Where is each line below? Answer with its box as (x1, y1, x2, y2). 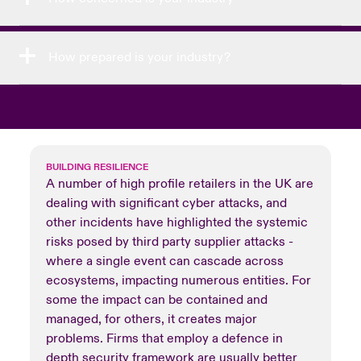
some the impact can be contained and (45, 291, 268, 308)
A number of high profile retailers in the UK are (45, 175, 313, 192)
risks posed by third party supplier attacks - (45, 233, 293, 250)
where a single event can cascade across (45, 252, 284, 269)
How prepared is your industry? (48, 48, 230, 65)
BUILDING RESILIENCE (45, 160, 148, 173)
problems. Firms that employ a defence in (45, 330, 283, 346)
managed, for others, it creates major (45, 310, 257, 327)
